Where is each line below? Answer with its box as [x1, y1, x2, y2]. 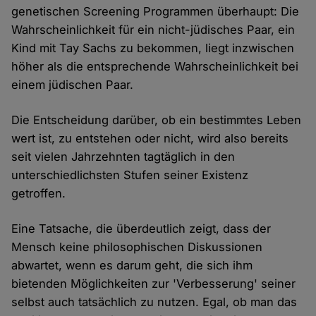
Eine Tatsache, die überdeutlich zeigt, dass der [11, 221, 272, 236]
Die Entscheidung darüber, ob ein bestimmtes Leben [11, 113, 302, 128]
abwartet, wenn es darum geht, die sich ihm [11, 258, 253, 273]
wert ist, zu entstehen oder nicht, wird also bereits [11, 131, 289, 146]
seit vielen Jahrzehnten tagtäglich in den [11, 150, 236, 164]
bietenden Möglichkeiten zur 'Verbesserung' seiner [11, 276, 296, 291]
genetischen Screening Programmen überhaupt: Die [11, 4, 300, 19]
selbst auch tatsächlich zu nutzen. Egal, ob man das [11, 295, 298, 310]
